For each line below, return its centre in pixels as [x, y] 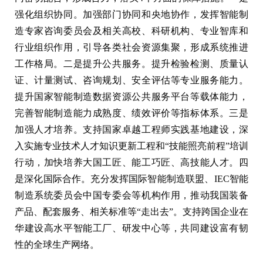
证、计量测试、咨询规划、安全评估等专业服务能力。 [131, 80]
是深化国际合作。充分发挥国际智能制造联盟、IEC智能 [131, 178]
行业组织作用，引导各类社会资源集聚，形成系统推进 [131, 47]
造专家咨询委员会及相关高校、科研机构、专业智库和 [131, 31]
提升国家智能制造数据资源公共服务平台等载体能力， [131, 96]
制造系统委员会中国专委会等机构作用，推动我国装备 [131, 195]
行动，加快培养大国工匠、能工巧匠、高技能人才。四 [131, 162]
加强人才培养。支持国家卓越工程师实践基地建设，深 [131, 129]
